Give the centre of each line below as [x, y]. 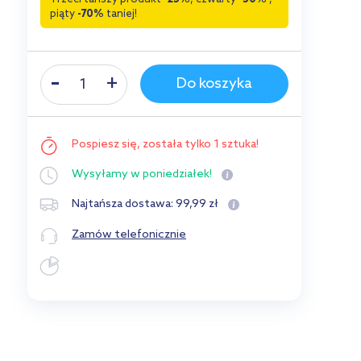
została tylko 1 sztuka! [201, 145]
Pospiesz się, [107, 145]
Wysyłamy [100, 174]
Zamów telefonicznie [129, 234]
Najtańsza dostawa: [124, 205]
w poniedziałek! [171, 174]
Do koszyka [214, 84]
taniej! [120, 14]
